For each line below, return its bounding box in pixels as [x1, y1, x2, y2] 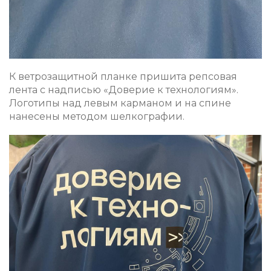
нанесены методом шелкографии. [9, 111, 184, 123]
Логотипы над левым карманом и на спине [9, 97, 231, 109]
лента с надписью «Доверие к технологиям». [9, 84, 238, 96]
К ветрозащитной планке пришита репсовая [9, 71, 237, 83]
